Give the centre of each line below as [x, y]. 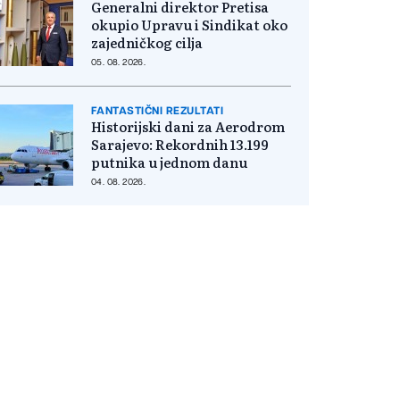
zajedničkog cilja [147, 42]
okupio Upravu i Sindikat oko [189, 24]
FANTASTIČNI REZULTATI [158, 110]
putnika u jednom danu [169, 162]
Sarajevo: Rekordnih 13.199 [180, 144]
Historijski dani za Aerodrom [188, 126]
